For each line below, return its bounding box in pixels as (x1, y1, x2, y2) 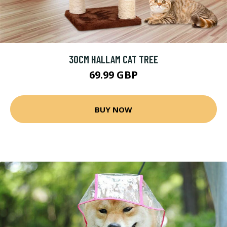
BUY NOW (95, 104, 132, 115)
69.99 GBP (89, 68, 138, 82)
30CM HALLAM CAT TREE (69, 53, 158, 65)
